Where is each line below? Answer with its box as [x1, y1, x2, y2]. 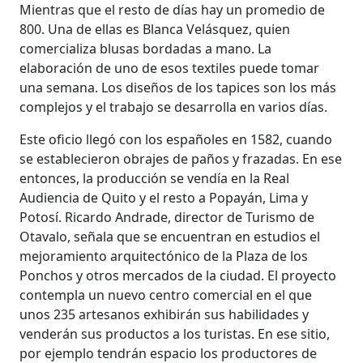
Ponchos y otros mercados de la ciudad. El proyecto [19, 266, 337, 284]
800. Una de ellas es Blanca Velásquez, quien [19, 19, 291, 38]
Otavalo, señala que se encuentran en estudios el [19, 227, 321, 246]
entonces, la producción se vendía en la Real [19, 169, 290, 187]
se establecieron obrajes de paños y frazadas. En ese [19, 149, 343, 168]
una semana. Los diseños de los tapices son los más [19, 78, 337, 96]
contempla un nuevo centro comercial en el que [19, 285, 313, 304]
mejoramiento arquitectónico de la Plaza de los [19, 246, 309, 265]
